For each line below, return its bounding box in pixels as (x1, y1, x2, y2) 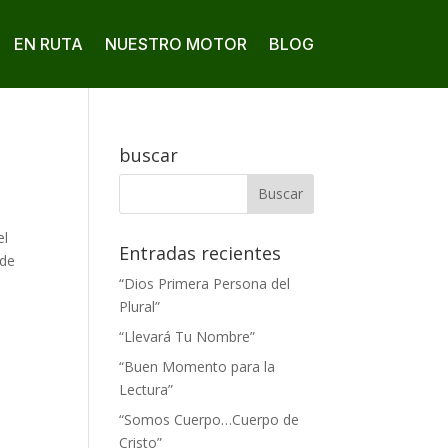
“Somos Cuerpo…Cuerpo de (119, 409, 300, 429)
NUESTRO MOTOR (104, 33, 247, 54)
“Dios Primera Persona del (119, 273, 291, 293)
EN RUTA (13, 33, 83, 54)
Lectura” (119, 379, 174, 399)
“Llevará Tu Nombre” (119, 326, 256, 346)
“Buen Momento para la (119, 356, 276, 376)
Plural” (119, 296, 161, 316)
